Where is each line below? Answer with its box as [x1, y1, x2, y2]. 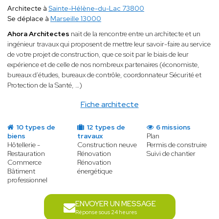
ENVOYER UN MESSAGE [75, 199, 156, 209]
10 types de [15, 123, 55, 132]
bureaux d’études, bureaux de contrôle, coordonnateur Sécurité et [7, 70, 201, 80]
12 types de [85, 123, 125, 132]
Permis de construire [147, 140, 207, 150]
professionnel [7, 175, 47, 185]
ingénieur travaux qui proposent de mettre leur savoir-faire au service [7, 40, 211, 49]
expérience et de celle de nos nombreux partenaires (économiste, [7, 60, 199, 69]
